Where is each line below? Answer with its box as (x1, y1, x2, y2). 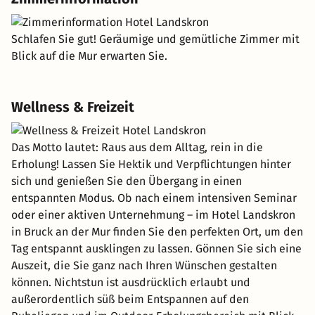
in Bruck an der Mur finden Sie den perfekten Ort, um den (11, 225, 303, 238)
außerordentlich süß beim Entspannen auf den (11, 292, 249, 306)
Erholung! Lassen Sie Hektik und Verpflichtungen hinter (11, 157, 291, 171)
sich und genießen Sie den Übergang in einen (11, 174, 242, 188)
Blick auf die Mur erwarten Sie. (11, 49, 167, 63)
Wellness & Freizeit (11, 98, 134, 115)
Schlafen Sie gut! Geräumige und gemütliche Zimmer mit (11, 32, 300, 46)
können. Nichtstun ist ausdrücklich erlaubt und (11, 276, 250, 289)
